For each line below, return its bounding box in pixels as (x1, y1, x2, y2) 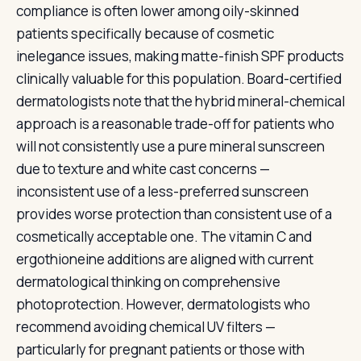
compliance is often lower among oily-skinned (16, 2, 299, 20)
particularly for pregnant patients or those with (16, 340, 305, 359)
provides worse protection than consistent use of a (16, 205, 332, 223)
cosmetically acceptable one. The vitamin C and (16, 227, 312, 246)
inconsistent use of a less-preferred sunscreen (16, 182, 309, 201)
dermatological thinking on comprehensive (16, 272, 280, 291)
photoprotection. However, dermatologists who (16, 295, 310, 313)
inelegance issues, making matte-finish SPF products (16, 47, 344, 65)
